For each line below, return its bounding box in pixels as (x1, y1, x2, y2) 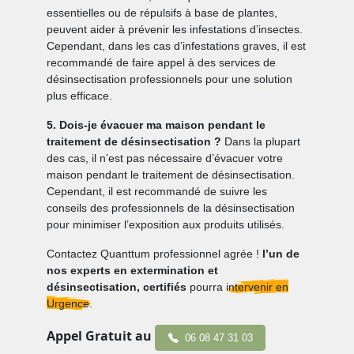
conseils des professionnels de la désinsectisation (47, 201, 296, 215)
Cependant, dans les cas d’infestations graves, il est (47, 40, 307, 53)
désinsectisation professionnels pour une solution (47, 73, 293, 86)
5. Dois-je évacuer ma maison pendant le (47, 119, 266, 132)
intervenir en (226, 281, 289, 294)
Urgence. (47, 297, 93, 311)
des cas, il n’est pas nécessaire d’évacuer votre (47, 152, 284, 165)
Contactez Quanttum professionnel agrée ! (47, 247, 263, 261)
